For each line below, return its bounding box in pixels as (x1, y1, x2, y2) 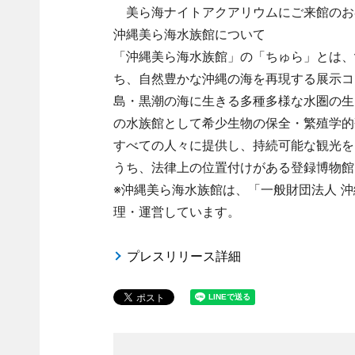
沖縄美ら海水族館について (113, 26, 265, 43)
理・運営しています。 (113, 204, 240, 220)
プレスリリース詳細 (126, 248, 241, 265)
